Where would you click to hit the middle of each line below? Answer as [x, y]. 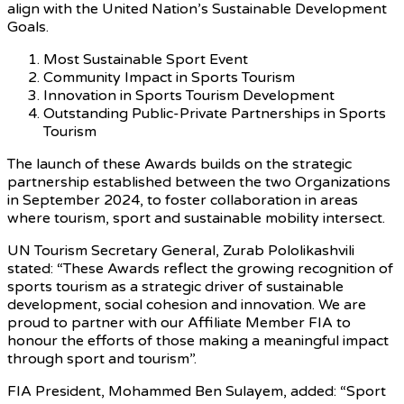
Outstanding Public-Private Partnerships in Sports [215, 113]
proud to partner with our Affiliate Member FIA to [179, 322]
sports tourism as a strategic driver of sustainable [175, 286]
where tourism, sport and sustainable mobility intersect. [196, 218]
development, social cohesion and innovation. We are [187, 304]
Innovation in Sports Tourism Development [189, 95]
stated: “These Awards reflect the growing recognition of [200, 268]
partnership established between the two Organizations [199, 182]
